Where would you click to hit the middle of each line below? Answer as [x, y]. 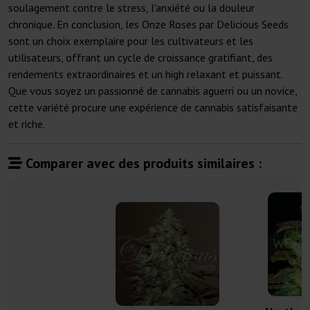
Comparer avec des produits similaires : [142, 164]
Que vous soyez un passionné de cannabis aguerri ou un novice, [153, 91]
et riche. [27, 124]
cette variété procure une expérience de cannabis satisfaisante [153, 108]
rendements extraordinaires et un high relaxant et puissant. [145, 74]
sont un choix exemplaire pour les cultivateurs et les [131, 41]
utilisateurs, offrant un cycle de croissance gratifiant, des [140, 58]
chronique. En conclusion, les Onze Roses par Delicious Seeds [148, 25]
